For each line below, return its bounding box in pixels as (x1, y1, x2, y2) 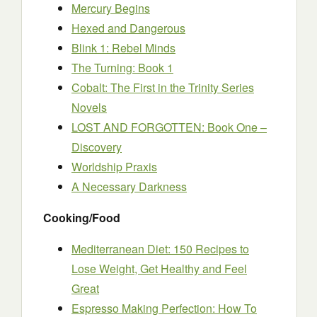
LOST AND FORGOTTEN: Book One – (71, 119, 267, 135)
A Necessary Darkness (71, 178, 187, 195)
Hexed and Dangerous (71, 20, 185, 36)
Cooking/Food (43, 209, 120, 226)
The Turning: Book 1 (71, 59, 173, 76)
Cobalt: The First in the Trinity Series (71, 79, 254, 96)
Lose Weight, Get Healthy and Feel (71, 260, 247, 277)
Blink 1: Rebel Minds (71, 40, 175, 56)
